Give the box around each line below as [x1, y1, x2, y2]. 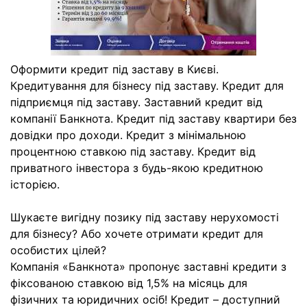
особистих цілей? [10, 243, 106, 257]
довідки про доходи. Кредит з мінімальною [10, 128, 246, 142]
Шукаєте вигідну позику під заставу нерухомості [10, 210, 279, 224]
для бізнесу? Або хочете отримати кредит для [10, 227, 263, 241]
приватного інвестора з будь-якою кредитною [10, 161, 263, 175]
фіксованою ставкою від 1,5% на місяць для [10, 276, 247, 290]
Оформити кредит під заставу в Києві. [10, 62, 219, 76]
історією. [10, 177, 60, 191]
